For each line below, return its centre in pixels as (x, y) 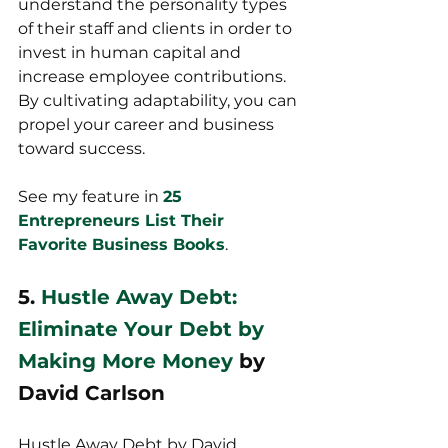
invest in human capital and (131, 53)
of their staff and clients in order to (157, 29)
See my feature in (90, 197)
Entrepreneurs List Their (123, 221)
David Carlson (91, 393)
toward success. (81, 149)
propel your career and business (148, 125)
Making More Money (125, 361)
